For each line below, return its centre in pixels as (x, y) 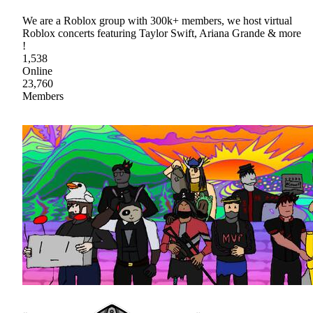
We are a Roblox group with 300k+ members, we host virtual (157, 20)
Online (37, 71)
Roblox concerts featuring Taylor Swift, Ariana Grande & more (162, 33)
